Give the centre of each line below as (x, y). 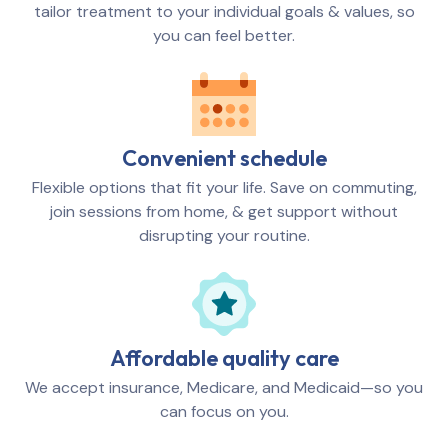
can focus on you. (224, 412)
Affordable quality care (224, 358)
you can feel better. (224, 36)
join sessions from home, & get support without (224, 212)
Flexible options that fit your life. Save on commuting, (224, 188)
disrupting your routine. (224, 236)
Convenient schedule (224, 158)
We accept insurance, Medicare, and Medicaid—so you (224, 388)
